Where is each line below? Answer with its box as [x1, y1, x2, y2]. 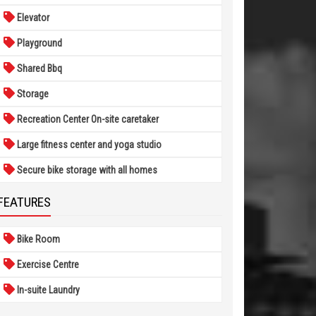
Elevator [14, 12, 49, 23]
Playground [14, 37, 62, 49]
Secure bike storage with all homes [14, 164, 157, 176]
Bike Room [14, 233, 60, 245]
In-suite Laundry [14, 284, 80, 296]
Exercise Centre [14, 259, 79, 270]
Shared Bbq [14, 63, 62, 74]
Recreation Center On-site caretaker [14, 114, 159, 125]
